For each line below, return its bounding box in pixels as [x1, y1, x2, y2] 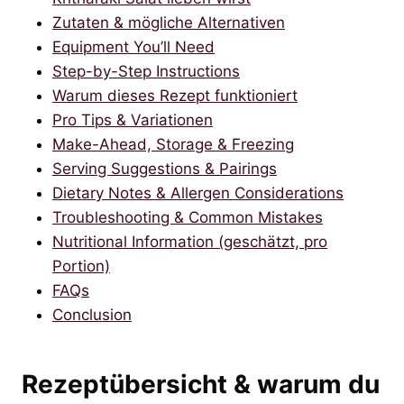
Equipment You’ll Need [52, 37, 215, 56]
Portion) [52, 256, 110, 275]
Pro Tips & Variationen [52, 110, 213, 129]
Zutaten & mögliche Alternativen [52, 13, 285, 32]
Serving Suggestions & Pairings [52, 159, 277, 178]
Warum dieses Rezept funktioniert [52, 86, 298, 105]
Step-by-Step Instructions [52, 61, 240, 80]
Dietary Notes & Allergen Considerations [52, 183, 344, 202]
